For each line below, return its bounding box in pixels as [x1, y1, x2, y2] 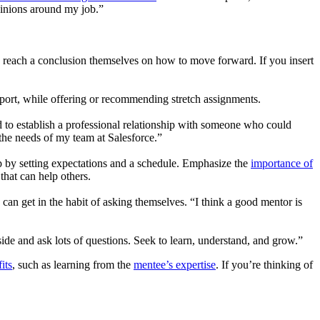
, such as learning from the [12, 258, 134, 271]
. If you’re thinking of [216, 258, 313, 271]
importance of [251, 156, 313, 169]
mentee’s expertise [134, 258, 216, 271]
